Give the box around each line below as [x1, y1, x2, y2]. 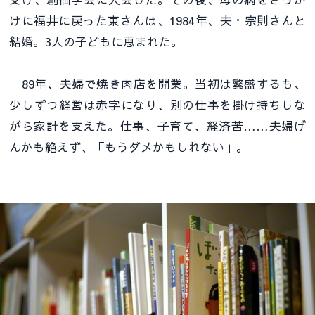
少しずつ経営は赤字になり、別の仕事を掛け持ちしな [9, 96, 306, 114]
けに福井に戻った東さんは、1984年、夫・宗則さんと [9, 12, 306, 30]
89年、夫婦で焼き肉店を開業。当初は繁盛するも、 [9, 75, 306, 93]
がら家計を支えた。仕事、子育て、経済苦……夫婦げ [9, 117, 306, 135]
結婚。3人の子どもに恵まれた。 [9, 33, 184, 51]
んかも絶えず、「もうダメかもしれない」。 [9, 139, 249, 156]
